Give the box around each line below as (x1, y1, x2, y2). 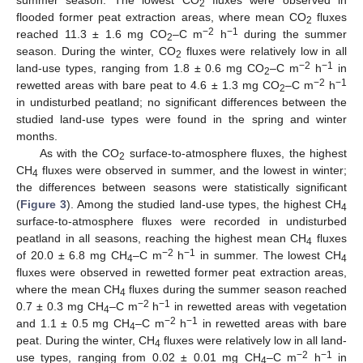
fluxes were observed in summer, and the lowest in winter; (38, 163, 347, 177)
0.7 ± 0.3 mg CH (16, 299, 104, 313)
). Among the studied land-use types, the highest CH (66, 197, 342, 211)
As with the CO (39, 146, 120, 160)
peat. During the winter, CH (16, 333, 155, 347)
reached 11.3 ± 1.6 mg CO (16, 27, 167, 41)
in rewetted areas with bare (198, 316, 348, 330)
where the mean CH (16, 282, 120, 296)
